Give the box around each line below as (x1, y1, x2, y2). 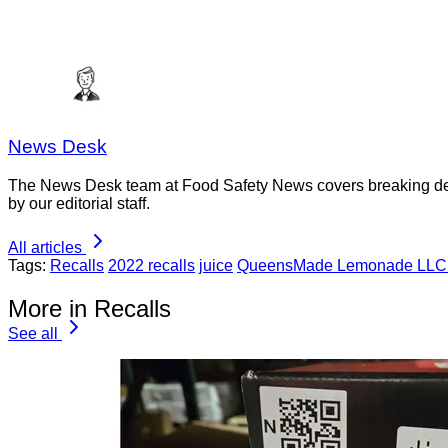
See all (8, 325, 58, 342)
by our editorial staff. (8, 195, 150, 213)
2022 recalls (108, 257, 195, 275)
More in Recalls (8, 295, 171, 322)
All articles (8, 239, 82, 257)
